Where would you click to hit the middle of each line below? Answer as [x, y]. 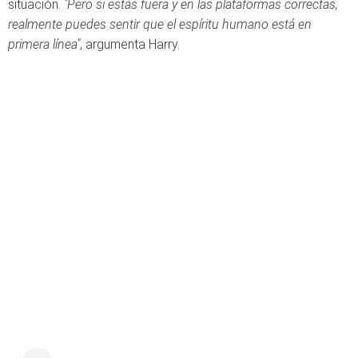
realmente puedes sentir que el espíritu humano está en [160, 24]
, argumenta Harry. [130, 44]
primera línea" [44, 44]
